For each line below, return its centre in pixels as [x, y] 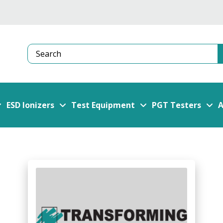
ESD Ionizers [30, 105]
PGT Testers [176, 105]
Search [40, 59]
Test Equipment [103, 105]
